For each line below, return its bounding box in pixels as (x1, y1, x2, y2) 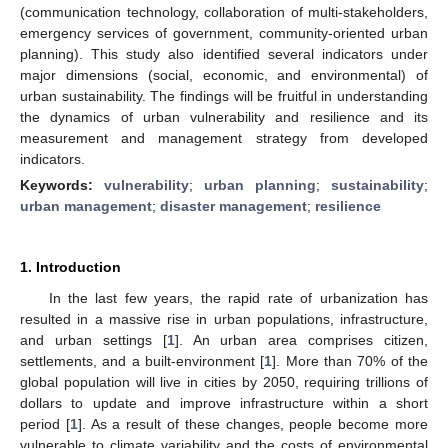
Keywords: (20, 176, 104, 193)
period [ (20, 415, 70, 432)
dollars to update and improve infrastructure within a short (20, 394, 428, 411)
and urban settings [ (20, 331, 167, 348)
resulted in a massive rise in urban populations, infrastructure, (20, 310, 428, 327)
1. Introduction (20, 258, 121, 275)
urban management (20, 197, 152, 214)
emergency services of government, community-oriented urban (20, 24, 428, 41)
